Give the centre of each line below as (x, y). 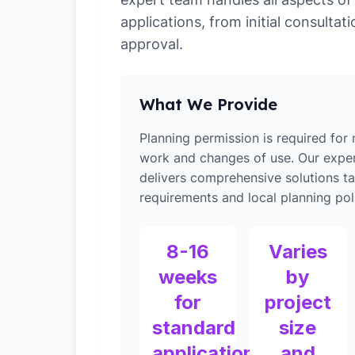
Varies (298, 252)
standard (194, 328)
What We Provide (208, 104)
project (298, 302)
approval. (152, 44)
